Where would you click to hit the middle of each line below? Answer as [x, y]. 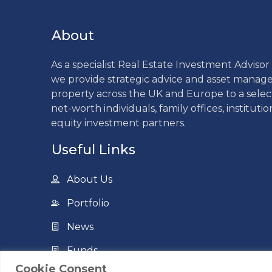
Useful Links [93, 149]
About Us [90, 179]
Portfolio [88, 203]
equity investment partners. [118, 123]
